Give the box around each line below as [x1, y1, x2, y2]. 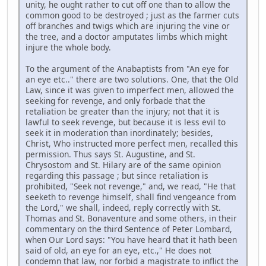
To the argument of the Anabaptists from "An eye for [26, 62, 229, 74]
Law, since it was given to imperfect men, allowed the [26, 84, 234, 96]
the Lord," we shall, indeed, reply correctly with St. [26, 201, 221, 213]
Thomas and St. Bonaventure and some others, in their [26, 212, 237, 224]
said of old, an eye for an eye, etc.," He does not [26, 244, 211, 256]
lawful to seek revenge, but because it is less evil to [26, 116, 226, 128]
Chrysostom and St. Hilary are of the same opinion [26, 159, 221, 170]
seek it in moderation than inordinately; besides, [26, 126, 213, 138]
